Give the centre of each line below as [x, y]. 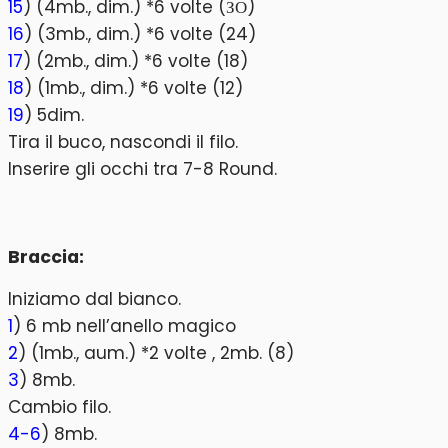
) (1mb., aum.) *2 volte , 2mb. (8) [156, 353]
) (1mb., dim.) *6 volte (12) [133, 88]
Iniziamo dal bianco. [94, 299]
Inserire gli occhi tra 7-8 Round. [142, 169]
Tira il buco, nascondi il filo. [123, 142]
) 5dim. [54, 115]
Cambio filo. [59, 407]
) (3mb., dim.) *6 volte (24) [140, 34]
